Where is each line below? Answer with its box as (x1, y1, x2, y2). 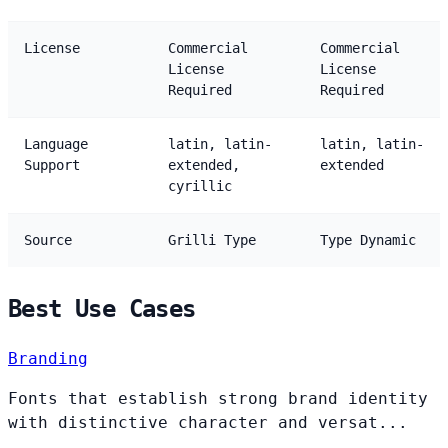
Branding (8, 348, 88, 368)
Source (24, 232, 72, 249)
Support (24, 157, 80, 174)
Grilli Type (168, 232, 256, 249)
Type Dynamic (320, 232, 416, 249)
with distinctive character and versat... (8, 412, 408, 432)
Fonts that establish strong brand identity (8, 388, 428, 408)
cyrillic (168, 178, 232, 195)
